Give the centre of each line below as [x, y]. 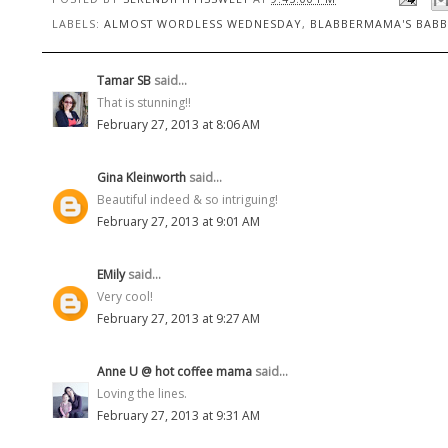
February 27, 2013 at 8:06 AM [178, 124]
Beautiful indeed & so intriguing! [187, 199]
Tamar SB [124, 80]
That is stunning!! [144, 102]
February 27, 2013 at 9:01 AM [178, 221]
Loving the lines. [142, 393]
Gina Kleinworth [141, 177]
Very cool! [125, 296]
